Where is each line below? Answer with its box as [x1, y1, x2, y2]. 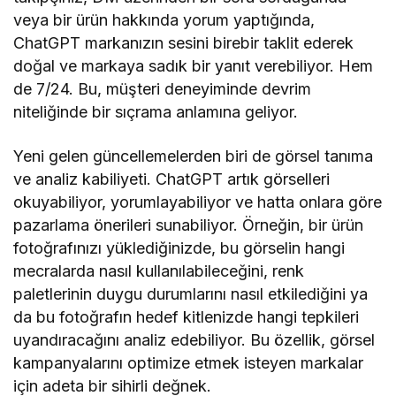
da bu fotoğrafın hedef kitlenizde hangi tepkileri [13, 307, 360, 326]
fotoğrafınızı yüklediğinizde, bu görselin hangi [13, 238, 346, 257]
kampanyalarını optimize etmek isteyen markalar [13, 353, 364, 372]
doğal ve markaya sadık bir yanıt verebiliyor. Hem [13, 56, 374, 75]
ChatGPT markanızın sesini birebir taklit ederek [13, 33, 354, 52]
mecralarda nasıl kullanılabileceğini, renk [13, 261, 305, 280]
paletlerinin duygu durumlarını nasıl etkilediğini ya [13, 284, 369, 303]
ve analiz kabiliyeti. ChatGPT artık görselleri [13, 169, 331, 188]
